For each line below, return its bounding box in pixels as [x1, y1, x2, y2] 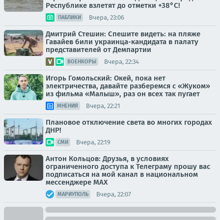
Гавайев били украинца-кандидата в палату [46, 37, 198, 46]
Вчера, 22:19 [76, 138, 110, 146]
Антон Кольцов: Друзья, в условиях [46, 154, 169, 163]
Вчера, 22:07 [96, 190, 131, 198]
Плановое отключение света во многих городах [46, 118, 212, 127]
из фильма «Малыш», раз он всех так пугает [46, 89, 200, 98]
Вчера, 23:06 [89, 13, 124, 21]
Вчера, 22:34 [104, 57, 139, 65]
